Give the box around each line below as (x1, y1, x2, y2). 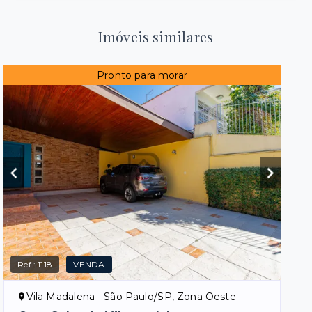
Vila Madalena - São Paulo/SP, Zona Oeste (26, 290, 236, 304)
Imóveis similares (98, 27, 214, 47)
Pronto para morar (96, 69, 188, 82)
